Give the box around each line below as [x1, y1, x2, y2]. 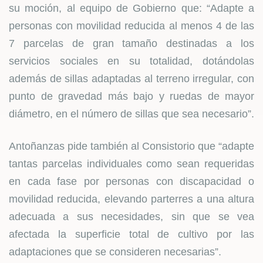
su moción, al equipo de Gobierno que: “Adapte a [9, 2, 254, 14]
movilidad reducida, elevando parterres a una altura [9, 193, 254, 205]
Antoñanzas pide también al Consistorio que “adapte [9, 140, 254, 152]
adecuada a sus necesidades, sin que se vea [9, 211, 254, 222]
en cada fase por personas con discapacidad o [9, 176, 254, 187]
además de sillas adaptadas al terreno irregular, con [9, 73, 254, 85]
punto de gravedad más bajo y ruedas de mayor [9, 90, 254, 102]
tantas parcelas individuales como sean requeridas [9, 158, 254, 170]
